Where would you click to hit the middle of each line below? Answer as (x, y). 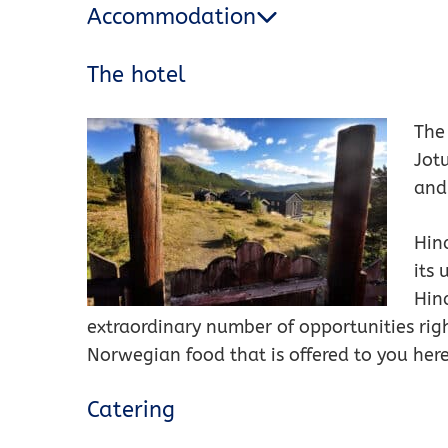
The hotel (136, 74)
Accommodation (171, 17)
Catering (131, 409)
